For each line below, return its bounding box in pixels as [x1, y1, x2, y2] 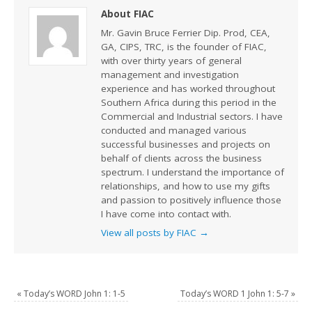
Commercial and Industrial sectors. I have [100, 109, 283, 123]
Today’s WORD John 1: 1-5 [22, 287, 126, 299]
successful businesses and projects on [100, 137, 270, 150]
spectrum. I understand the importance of [100, 165, 284, 178]
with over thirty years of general [100, 54, 242, 67]
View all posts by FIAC [100, 226, 199, 239]
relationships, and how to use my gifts [100, 179, 270, 192]
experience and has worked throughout [100, 81, 275, 95]
